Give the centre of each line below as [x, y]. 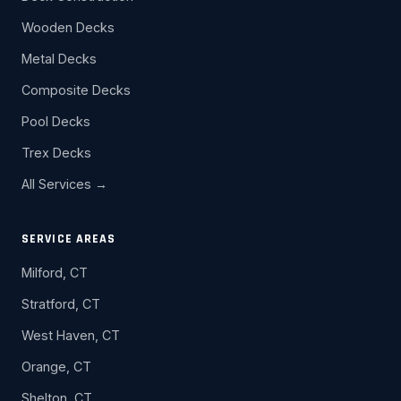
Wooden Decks [68, 27]
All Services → [64, 183]
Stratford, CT [61, 303]
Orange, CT [56, 366]
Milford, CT [55, 272]
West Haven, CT [71, 335]
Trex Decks [56, 152]
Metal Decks [59, 58]
